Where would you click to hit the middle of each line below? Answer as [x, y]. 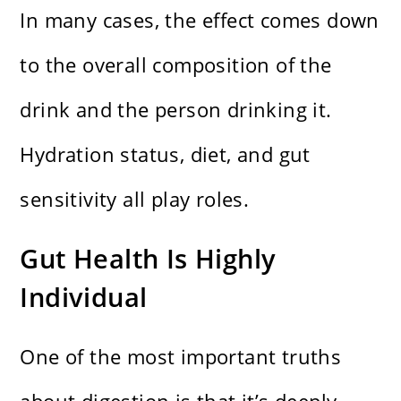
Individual [84, 297]
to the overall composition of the [176, 65]
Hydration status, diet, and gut [165, 154]
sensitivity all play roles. [135, 199]
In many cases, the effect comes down [200, 20]
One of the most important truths [181, 357]
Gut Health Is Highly [148, 259]
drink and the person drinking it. [176, 110]
